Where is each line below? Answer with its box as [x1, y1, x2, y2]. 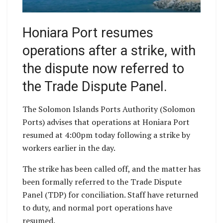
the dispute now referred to [22, 61, 184, 77]
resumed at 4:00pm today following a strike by [22, 129, 190, 140]
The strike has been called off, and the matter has [22, 163, 201, 174]
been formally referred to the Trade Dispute [22, 176, 182, 187]
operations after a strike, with [22, 43, 196, 59]
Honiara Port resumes [22, 25, 153, 41]
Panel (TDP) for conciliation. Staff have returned [22, 189, 198, 200]
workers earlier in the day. [22, 142, 115, 153]
